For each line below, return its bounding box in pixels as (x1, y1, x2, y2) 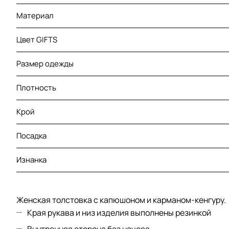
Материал (16, 10, 54, 21)
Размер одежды (16, 58, 74, 70)
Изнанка (16, 154, 47, 166)
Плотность (16, 82, 56, 94)
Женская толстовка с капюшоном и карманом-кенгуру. (16, 194, 226, 205)
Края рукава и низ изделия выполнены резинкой (27, 207, 211, 218)
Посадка (16, 130, 47, 142)
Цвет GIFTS (16, 34, 57, 45)
